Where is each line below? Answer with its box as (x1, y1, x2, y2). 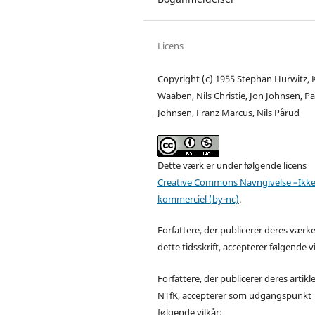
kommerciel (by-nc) (157, 193, 240, 206)
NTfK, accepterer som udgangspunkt (157, 288, 312, 302)
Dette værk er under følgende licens (157, 159, 307, 172)
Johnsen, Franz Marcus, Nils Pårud (157, 106, 300, 120)
